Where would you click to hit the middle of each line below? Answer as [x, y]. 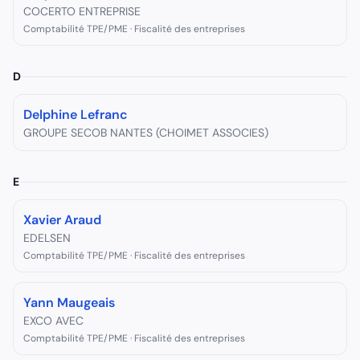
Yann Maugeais [69, 303]
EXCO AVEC [53, 321]
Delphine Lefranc [76, 115]
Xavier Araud [62, 220]
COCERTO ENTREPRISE [82, 11]
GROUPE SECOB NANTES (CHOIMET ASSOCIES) [146, 133]
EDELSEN [47, 238]
